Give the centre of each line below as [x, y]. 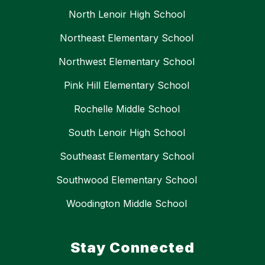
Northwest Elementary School [127, 62]
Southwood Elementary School [127, 180]
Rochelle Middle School [127, 109]
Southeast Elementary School [127, 156]
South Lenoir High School [127, 133]
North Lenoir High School [127, 14]
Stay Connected [132, 248]
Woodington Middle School [127, 204]
